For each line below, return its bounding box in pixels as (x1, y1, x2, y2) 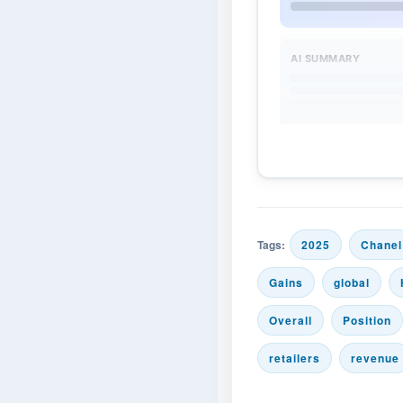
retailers (269, 350, 320, 366)
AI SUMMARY (291, 52, 360, 65)
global (334, 274, 370, 291)
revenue (351, 350, 399, 366)
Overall (269, 312, 312, 328)
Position (343, 312, 391, 328)
